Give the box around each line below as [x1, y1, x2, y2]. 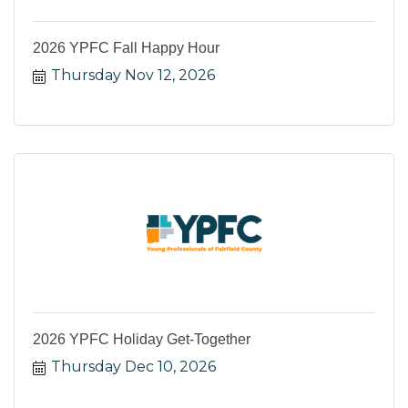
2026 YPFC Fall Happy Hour [33, 40, 219, 56]
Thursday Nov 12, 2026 [51, 66, 215, 85]
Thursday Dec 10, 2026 [51, 358, 216, 376]
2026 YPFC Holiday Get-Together [33, 331, 250, 348]
